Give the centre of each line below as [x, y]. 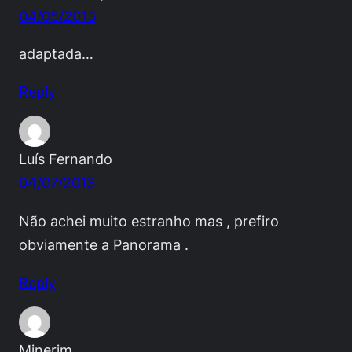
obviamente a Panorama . [104, 244]
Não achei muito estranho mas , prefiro [149, 220]
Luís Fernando [66, 159]
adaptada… [56, 54]
